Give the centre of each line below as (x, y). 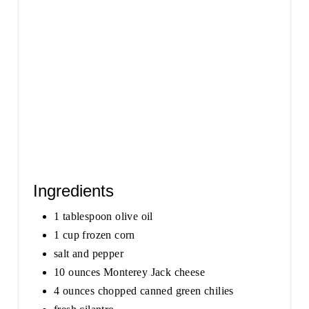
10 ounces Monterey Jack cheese (129, 272)
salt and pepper (88, 253)
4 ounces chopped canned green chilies (143, 290)
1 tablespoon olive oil (103, 216)
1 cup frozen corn (94, 235)
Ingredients (73, 190)
